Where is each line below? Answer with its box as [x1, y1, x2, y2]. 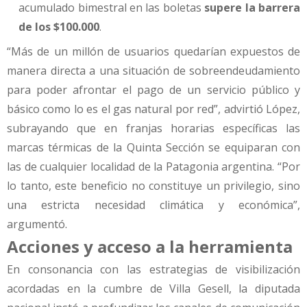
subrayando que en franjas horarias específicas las [7, 120, 300, 136]
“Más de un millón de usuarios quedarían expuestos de [7, 43, 300, 59]
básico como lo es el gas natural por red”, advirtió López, [7, 101, 300, 116]
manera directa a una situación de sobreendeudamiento [7, 62, 300, 78]
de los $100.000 [19, 19, 100, 35]
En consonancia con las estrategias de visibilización [7, 262, 300, 278]
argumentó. [7, 216, 67, 232]
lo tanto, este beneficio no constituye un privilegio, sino [7, 177, 300, 193]
